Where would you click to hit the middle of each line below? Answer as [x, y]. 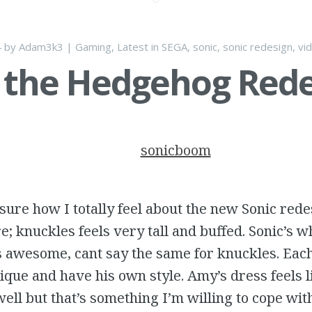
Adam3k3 [41, 47]
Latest [133, 47]
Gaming [93, 47]
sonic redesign [258, 47]
